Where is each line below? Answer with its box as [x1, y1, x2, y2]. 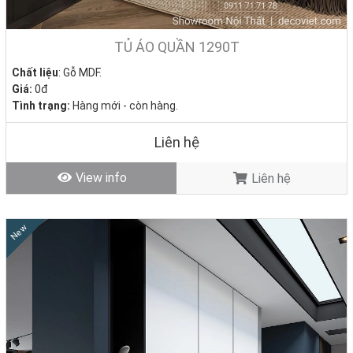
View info [72, 170, 127, 186]
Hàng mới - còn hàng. [70, 99, 178, 113]
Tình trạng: [12, 99, 70, 113]
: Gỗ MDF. [58, 66, 102, 80]
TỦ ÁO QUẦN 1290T [113, 39, 240, 56]
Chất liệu [12, 66, 58, 80]
